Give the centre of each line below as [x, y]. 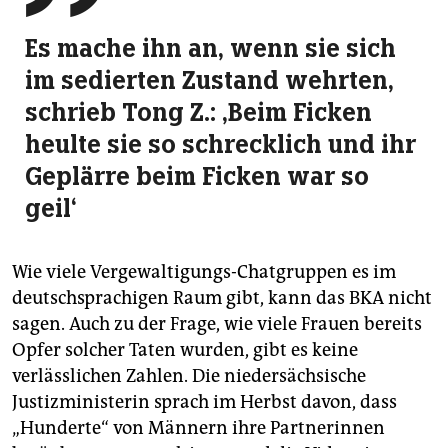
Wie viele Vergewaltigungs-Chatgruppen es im [204, 272]
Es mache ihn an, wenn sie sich [210, 48]
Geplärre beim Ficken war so [197, 176]
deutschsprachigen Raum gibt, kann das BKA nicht [222, 298]
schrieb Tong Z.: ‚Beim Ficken [198, 112]
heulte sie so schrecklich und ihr [220, 144]
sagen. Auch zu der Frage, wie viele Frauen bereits [217, 324]
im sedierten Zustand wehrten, [209, 80]
